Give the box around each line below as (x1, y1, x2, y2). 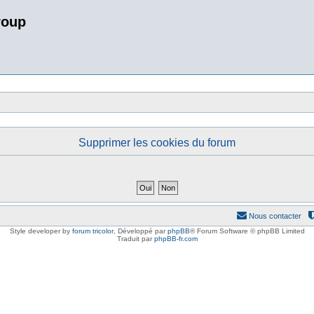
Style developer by (9, 227, 72, 235)
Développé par (117, 227, 168, 235)
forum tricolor (71, 227, 114, 235)
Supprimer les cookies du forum (78, 137, 235, 149)
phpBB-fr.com (153, 235, 198, 243)
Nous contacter (249, 212, 301, 220)
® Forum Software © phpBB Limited (189, 227, 305, 235)
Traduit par (116, 235, 154, 243)
